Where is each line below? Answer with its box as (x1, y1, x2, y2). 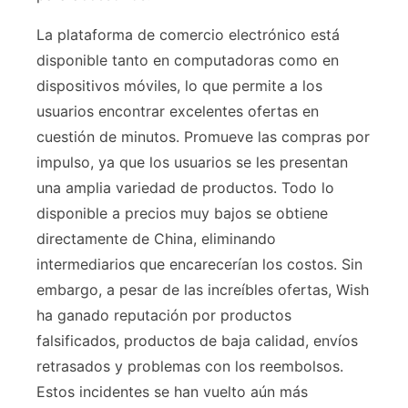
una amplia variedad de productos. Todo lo (36, 178, 334, 198)
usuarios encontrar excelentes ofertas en (36, 102, 319, 121)
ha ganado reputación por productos (36, 306, 291, 325)
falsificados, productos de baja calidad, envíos (36, 331, 358, 351)
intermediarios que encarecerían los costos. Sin (36, 255, 362, 274)
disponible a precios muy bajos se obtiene (36, 204, 328, 223)
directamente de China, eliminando (36, 229, 276, 249)
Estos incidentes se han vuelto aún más (36, 382, 308, 402)
